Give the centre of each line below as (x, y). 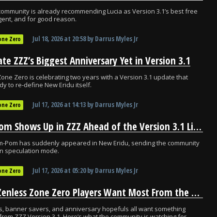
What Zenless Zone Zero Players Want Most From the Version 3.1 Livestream (195, 192)
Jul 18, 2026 (47, 39)
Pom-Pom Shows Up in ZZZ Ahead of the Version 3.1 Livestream (197, 126)
